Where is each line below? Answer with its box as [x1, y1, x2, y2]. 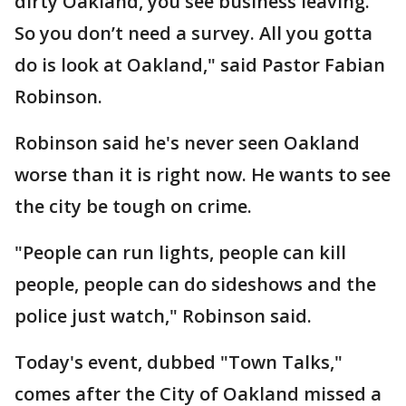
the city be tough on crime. [14, 194, 256, 218]
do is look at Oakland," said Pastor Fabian [14, 53, 385, 77]
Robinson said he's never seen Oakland [14, 130, 360, 155]
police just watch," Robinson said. [14, 304, 316, 328]
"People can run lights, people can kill [14, 240, 346, 265]
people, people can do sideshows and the [14, 272, 376, 296]
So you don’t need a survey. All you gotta [14, 21, 372, 45]
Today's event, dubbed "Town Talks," [14, 350, 343, 374]
